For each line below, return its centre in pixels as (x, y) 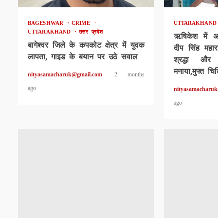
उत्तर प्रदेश (91, 31)
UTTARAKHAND (51, 31)
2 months (129, 74)
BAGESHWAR (47, 23)
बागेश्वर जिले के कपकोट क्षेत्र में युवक (86, 45)
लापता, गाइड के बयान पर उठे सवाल (83, 56)
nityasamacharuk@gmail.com (65, 74)
